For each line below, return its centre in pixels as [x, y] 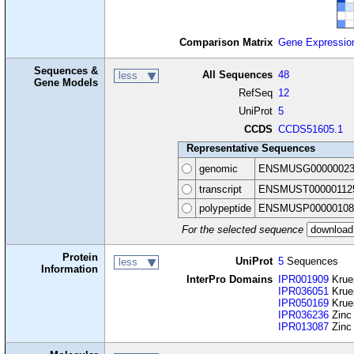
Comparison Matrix [226, 43]
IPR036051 [304, 292]
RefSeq [255, 93]
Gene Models [66, 83]
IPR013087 [304, 327]
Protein [81, 258]
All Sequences [237, 75]
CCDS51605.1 [311, 130]
